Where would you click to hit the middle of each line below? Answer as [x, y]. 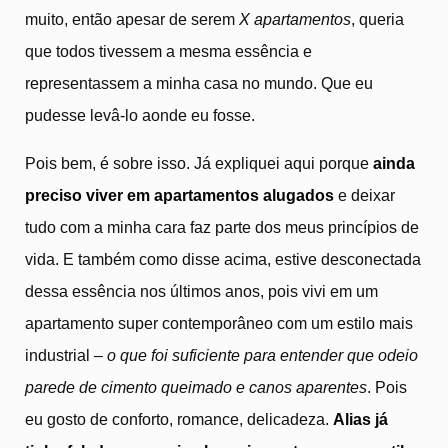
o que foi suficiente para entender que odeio [262, 355]
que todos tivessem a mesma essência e [168, 51]
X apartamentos [295, 19]
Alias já [360, 419]
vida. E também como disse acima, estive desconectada [223, 259]
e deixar [364, 195]
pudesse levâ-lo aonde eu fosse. [140, 115]
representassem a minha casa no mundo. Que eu [199, 83]
